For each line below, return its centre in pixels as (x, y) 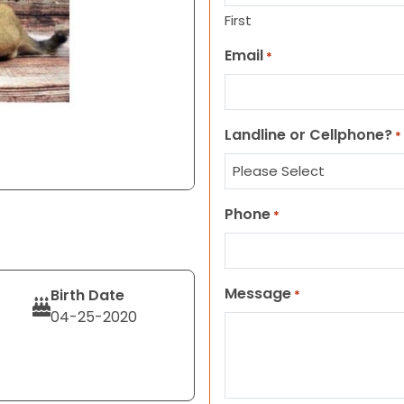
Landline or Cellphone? (308, 135)
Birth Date (87, 295)
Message (258, 294)
